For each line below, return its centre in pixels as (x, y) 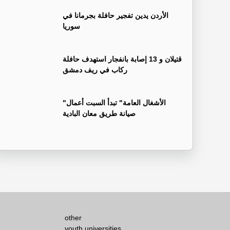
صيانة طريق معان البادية (99, 113)
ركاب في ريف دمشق (95, 70)
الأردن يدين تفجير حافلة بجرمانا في (116, 15)
